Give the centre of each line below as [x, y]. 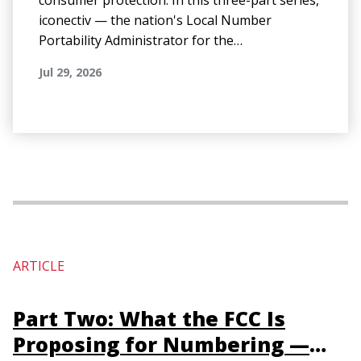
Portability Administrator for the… [141, 40]
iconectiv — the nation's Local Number [155, 20]
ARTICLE [39, 266]
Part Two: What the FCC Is [149, 318]
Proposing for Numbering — [161, 344]
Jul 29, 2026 [70, 72]
